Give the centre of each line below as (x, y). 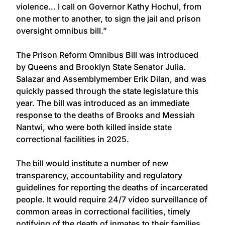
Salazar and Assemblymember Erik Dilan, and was (111, 79)
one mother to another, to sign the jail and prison (108, 18)
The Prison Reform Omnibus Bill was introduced (107, 54)
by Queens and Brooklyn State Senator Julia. (101, 67)
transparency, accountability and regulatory (99, 175)
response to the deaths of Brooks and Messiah (105, 115)
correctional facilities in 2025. (73, 139)
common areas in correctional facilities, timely (103, 211)
